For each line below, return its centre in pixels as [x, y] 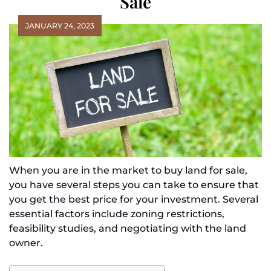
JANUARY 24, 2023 [60, 25]
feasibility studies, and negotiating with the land [128, 228]
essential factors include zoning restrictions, [117, 214]
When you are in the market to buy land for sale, [128, 170]
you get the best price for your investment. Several [134, 199]
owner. [26, 243]
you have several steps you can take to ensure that [134, 184]
